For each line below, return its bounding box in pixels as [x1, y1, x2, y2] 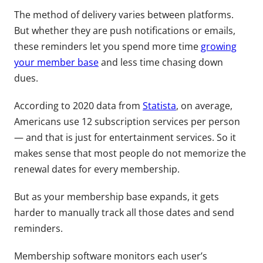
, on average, [176, 99, 232, 112]
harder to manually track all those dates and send [14, 205, 234, 219]
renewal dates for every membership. [14, 162, 182, 176]
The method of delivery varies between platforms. [14, 8, 234, 21]
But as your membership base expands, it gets [14, 190, 219, 203]
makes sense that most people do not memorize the [14, 146, 246, 160]
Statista [143, 99, 176, 112]
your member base [14, 55, 99, 69]
